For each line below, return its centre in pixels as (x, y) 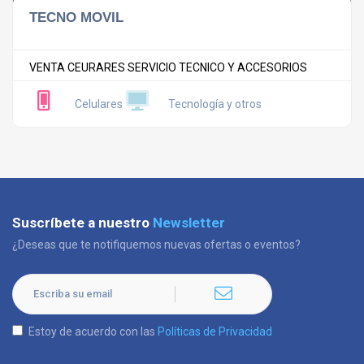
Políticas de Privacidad (215, 332)
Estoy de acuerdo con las (93, 332)
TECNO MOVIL (76, 17)
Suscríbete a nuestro (82, 223)
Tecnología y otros (215, 104)
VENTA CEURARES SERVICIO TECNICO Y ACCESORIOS (168, 68)
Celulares (99, 104)
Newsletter (189, 223)
